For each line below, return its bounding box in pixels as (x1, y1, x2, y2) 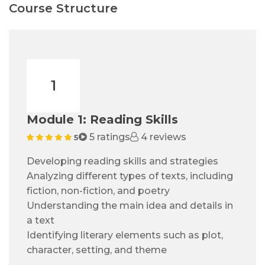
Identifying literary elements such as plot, (27, 230, 223, 241)
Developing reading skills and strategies (27, 156, 218, 167)
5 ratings (87, 131, 130, 143)
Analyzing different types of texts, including (27, 170, 233, 182)
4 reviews (138, 131, 186, 143)
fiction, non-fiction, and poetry (27, 185, 170, 197)
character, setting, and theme (27, 244, 167, 256)
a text (27, 215, 54, 227)
